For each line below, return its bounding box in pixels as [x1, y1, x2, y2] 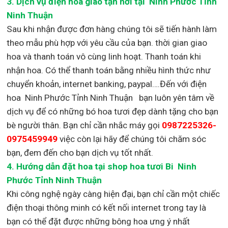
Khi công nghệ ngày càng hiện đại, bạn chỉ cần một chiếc [7, 189, 220, 199]
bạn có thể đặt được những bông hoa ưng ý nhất [7, 216, 190, 227]
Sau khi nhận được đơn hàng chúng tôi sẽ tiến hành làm [7, 24, 217, 35]
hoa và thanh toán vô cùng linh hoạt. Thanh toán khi [7, 51, 202, 62]
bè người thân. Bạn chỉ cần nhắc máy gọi [7, 120, 162, 131]
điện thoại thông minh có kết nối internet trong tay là [7, 203, 207, 213]
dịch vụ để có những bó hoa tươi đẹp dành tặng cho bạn [7, 106, 219, 117]
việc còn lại [60, 134, 102, 145]
